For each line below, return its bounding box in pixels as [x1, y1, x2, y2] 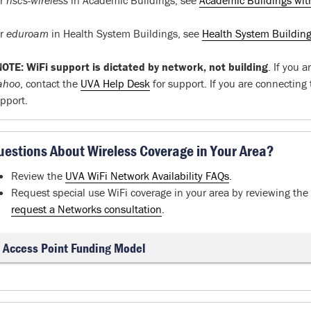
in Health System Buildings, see [48, 26, 202, 40]
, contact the [19, 76, 81, 90]
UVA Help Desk [80, 76, 150, 90]
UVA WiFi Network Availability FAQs [65, 169, 229, 183]
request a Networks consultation [10, 202, 162, 216]
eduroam [6, 26, 49, 40]
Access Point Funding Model [2, 239, 146, 256]
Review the [10, 169, 65, 183]
